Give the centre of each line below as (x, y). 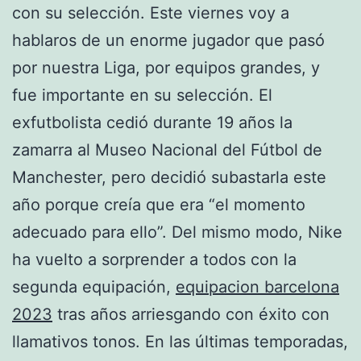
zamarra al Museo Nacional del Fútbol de (167, 149)
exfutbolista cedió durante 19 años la (152, 122)
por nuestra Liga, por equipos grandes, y (166, 67)
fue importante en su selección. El (142, 95)
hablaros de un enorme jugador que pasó (168, 40)
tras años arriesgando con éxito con (191, 314)
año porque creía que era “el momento (159, 204)
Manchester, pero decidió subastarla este (169, 177)
